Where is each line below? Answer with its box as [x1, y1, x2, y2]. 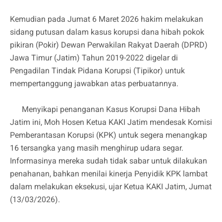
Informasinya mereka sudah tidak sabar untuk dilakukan [10, 156, 207, 166]
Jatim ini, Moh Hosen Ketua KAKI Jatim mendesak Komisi [10, 117, 212, 127]
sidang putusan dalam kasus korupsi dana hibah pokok [10, 27, 204, 37]
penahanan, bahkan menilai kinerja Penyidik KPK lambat [10, 169, 208, 179]
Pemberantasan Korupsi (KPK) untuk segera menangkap [10, 130, 207, 140]
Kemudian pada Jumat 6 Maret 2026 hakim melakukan [10, 14, 203, 24]
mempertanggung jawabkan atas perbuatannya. [10, 79, 178, 89]
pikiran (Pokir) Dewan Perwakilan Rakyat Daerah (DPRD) [10, 40, 208, 50]
